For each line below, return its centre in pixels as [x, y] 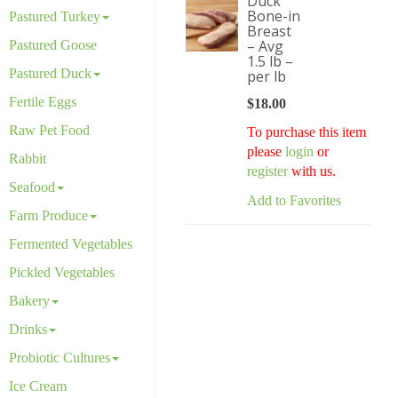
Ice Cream [38, 386]
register [269, 171]
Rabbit [28, 159]
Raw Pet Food [50, 130]
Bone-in [273, 16]
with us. [313, 171]
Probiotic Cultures [60, 358]
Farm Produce [49, 215]
